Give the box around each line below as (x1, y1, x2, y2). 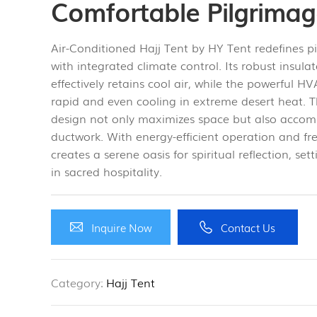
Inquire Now (91, 219, 152, 235)
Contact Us (221, 219, 276, 235)
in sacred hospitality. (51, 163, 166, 180)
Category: (51, 274, 103, 291)
